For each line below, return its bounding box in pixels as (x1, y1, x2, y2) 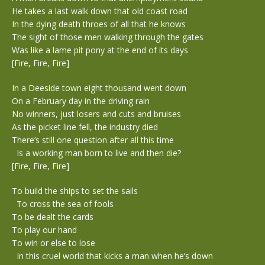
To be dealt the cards (12, 211, 98, 222)
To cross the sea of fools (12, 198, 118, 209)
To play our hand (12, 224, 82, 235)
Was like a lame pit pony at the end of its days (12, 44, 188, 56)
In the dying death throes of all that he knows (12, 18, 186, 30)
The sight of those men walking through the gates (12, 31, 208, 43)
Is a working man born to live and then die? (12, 147, 181, 159)
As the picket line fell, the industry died (12, 121, 163, 132)
